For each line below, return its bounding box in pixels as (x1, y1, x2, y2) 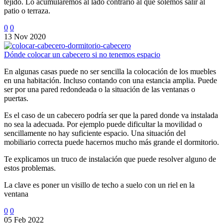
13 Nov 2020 (4, 32, 46, 41)
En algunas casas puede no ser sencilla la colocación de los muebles (4, 67, 216, 76)
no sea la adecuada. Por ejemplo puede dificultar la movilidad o (4, 120, 202, 129)
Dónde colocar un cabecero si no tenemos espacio (4, 50, 160, 59)
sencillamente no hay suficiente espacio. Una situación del (4, 129, 186, 138)
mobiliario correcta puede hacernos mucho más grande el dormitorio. (4, 138, 219, 147)
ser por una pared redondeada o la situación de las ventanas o (4, 85, 195, 94)
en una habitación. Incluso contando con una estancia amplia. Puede (4, 76, 217, 85)
